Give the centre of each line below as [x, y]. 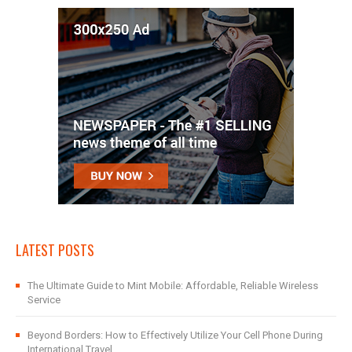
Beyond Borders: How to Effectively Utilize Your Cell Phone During [175, 335]
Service [44, 299]
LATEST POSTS [55, 249]
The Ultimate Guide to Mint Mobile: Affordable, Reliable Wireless [173, 285]
